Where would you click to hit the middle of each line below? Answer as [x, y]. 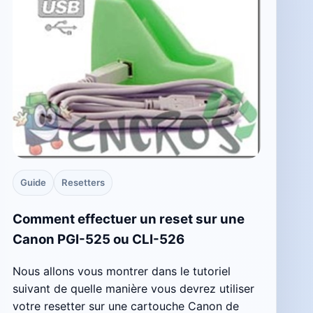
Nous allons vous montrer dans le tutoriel [121, 271]
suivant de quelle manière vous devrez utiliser [133, 288]
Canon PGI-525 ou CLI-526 [98, 239]
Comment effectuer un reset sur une [128, 219]
